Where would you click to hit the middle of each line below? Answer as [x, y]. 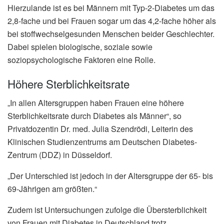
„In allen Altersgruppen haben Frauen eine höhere [96, 103]
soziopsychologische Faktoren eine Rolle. [81, 60]
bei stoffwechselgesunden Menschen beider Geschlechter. [111, 34]
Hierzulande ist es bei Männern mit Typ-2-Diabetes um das [111, 8]
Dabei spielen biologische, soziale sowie [80, 47]
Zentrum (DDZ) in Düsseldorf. [60, 155]
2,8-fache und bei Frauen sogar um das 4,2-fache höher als [112, 21]
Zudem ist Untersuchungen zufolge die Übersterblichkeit [107, 210]
